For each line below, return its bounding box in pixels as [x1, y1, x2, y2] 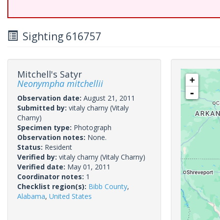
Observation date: [17, 93, 83, 103]
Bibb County [88, 182, 127, 191]
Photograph [74, 123, 111, 132]
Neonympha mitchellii [17, 78, 103, 89]
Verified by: [17, 152, 59, 162]
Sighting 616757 [18, 29, 101, 43]
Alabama [17, 192, 45, 201]
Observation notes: [17, 133, 87, 142]
